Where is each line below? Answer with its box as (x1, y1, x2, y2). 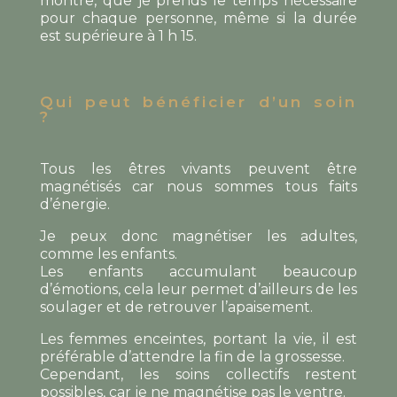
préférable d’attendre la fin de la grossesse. (39, 347, 345, 365)
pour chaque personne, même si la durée (39, 9, 358, 27)
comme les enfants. (39, 245, 177, 262)
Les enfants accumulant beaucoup (39, 262, 358, 280)
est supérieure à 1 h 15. (39, 27, 197, 44)
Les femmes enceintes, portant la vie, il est (39, 330, 358, 347)
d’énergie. (39, 195, 110, 213)
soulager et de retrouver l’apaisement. (39, 298, 313, 315)
